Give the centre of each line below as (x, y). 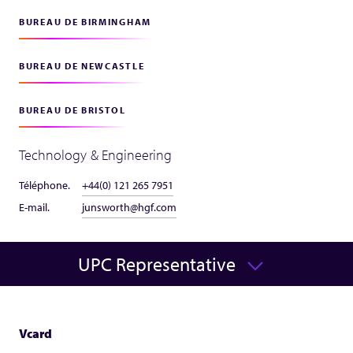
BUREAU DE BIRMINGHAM (85, 22)
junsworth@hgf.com (129, 207)
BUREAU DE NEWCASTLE (82, 66)
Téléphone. (45, 185)
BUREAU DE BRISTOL (72, 110)
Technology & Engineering (96, 155)
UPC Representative (157, 264)
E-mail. (34, 207)
